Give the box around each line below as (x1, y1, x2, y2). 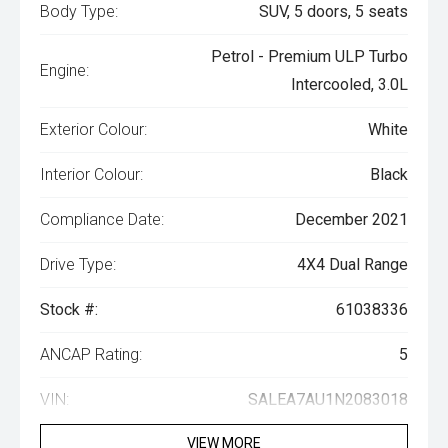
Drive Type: (40, 255, 116, 274)
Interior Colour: (40, 165, 143, 184)
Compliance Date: (40, 210, 164, 229)
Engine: (40, 61, 89, 80)
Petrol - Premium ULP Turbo (211, 47, 408, 66)
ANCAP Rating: (40, 345, 142, 364)
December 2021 (295, 210, 408, 229)
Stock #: (40, 300, 98, 319)
